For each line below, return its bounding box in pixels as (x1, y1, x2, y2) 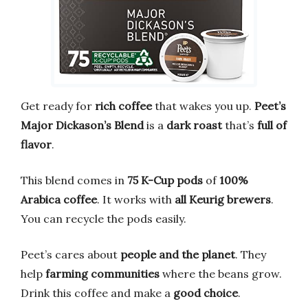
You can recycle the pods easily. (21, 211, 186, 225)
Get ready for (21, 98, 95, 113)
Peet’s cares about (21, 247, 120, 261)
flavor (21, 137, 52, 151)
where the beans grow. (159, 266, 282, 280)
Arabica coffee (21, 192, 97, 206)
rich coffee (95, 98, 152, 113)
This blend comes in (21, 173, 127, 187)
